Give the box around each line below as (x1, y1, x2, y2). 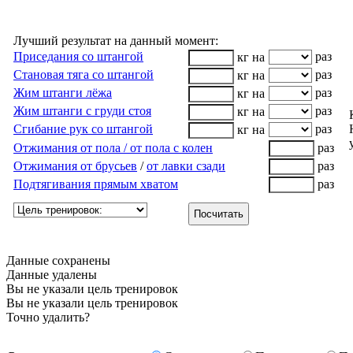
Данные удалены (6, 267, 97, 281)
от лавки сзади (147, 158, 225, 173)
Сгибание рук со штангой (13, 121, 153, 136)
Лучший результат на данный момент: (13, 33, 218, 47)
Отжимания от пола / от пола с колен (13, 140, 213, 154)
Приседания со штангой (13, 49, 143, 63)
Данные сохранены (6, 253, 110, 267)
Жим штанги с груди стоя (13, 103, 151, 117)
